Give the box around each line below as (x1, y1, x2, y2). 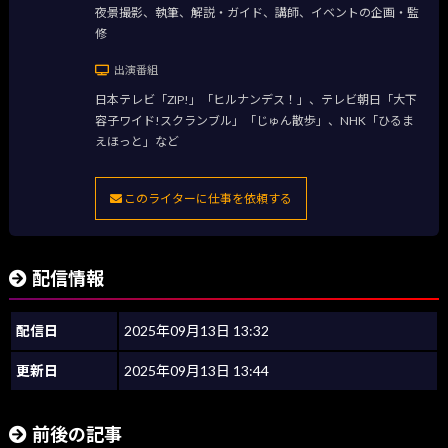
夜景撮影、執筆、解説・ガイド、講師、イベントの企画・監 (94, 5, 419, 21)
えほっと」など (94, 133, 179, 149)
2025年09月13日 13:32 (124, 322, 269, 340)
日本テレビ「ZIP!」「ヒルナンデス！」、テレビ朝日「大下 (94, 91, 417, 107)
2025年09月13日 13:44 (124, 362, 269, 380)
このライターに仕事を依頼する (121, 191, 292, 207)
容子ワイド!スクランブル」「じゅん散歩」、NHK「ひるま (94, 112, 414, 128)
